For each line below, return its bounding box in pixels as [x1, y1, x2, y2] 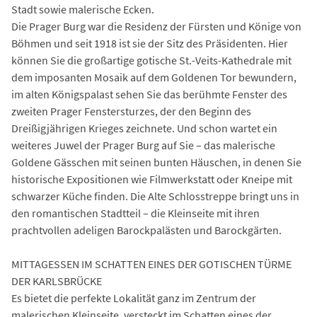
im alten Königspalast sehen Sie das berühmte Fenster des [11, 87, 287, 102]
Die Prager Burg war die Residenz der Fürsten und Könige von [11, 19, 301, 34]
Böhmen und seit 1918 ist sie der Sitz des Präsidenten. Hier [11, 36, 288, 51]
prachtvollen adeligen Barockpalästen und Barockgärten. [11, 223, 282, 238]
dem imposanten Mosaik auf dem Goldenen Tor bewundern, [11, 70, 296, 85]
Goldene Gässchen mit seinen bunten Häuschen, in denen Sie [11, 155, 301, 170]
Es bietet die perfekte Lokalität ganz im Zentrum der [11, 291, 256, 306]
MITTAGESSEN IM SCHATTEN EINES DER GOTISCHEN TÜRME [11, 257, 292, 272]
